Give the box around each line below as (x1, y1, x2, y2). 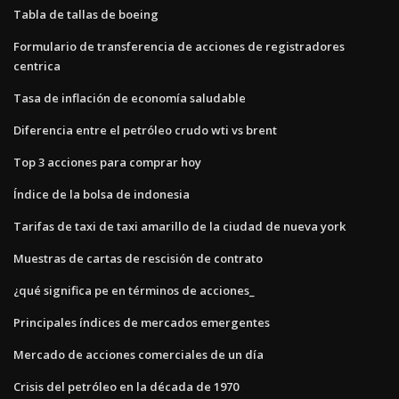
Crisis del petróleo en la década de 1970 (13, 378, 239, 395)
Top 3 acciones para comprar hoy (13, 153, 201, 170)
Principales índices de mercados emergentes (13, 313, 270, 330)
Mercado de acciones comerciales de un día (13, 346, 264, 362)
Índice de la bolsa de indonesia (13, 185, 190, 202)
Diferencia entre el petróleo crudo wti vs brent (13, 121, 277, 138)
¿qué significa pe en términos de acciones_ (13, 281, 255, 298)
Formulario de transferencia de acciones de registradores (13, 37, 345, 54)
